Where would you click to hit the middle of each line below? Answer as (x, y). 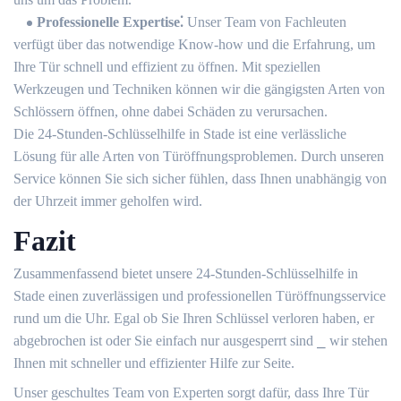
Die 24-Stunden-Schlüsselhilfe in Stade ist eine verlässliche (180, 134)
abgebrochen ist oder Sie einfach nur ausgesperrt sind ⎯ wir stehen (200, 341)
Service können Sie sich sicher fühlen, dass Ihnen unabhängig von (200, 179)
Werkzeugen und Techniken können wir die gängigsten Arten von (199, 89)
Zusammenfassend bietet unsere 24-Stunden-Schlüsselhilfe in (186, 273)
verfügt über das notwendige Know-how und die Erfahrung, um (194, 44)
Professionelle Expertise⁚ (112, 22)
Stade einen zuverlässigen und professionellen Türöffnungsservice (200, 296)
